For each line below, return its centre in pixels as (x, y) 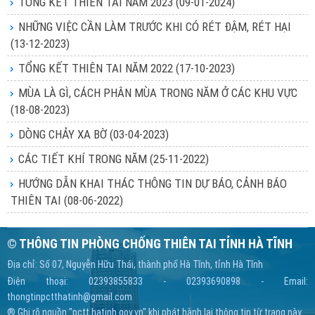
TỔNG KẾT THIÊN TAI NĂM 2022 (97, 68)
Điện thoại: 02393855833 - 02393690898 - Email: (157, 281)
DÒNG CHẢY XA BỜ (64, 134)
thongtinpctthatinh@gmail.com (70, 297)
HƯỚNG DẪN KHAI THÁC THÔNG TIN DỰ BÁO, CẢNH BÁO (153, 184)
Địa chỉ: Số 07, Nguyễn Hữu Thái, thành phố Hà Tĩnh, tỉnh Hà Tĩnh (135, 264)
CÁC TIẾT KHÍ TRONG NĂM (84, 159)
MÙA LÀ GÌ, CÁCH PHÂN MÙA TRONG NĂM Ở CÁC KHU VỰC (158, 93)
